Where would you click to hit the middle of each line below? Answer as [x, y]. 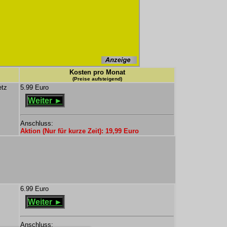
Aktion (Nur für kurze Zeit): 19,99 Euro [80, 131]
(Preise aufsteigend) [97, 79]
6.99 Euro [34, 189]
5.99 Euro [34, 87]
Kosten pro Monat [97, 72]
